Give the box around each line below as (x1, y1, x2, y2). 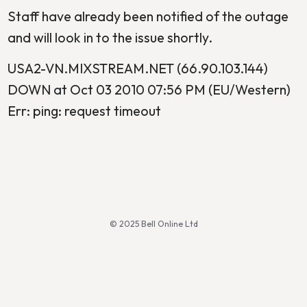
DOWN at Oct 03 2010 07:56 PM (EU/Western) (7, 80, 291, 98)
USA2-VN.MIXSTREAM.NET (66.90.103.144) (7, 59, 268, 77)
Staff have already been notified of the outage (7, 7, 288, 25)
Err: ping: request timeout (7, 101, 161, 119)
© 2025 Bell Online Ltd (109, 218, 198, 229)
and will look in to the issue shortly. (7, 28, 212, 46)
